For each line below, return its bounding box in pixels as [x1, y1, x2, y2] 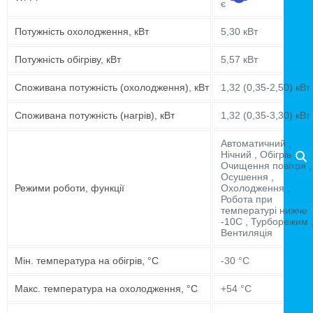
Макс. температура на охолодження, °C [15, 283, 198, 295]
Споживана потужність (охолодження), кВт [15, 82, 209, 94]
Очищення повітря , [221, 160, 312, 172]
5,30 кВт [221, 26, 258, 38]
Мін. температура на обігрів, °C [15, 255, 159, 267]
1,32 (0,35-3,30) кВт [221, 110, 310, 122]
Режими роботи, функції [15, 182, 124, 194]
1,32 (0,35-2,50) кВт [221, 82, 310, 94]
